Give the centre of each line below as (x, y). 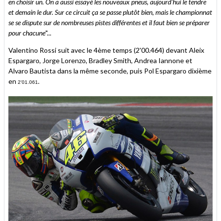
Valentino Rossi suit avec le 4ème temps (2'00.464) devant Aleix (106, 50)
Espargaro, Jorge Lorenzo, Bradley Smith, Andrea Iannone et (100, 61)
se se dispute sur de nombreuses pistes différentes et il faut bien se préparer (109, 23)
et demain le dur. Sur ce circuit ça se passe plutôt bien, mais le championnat (110, 12)
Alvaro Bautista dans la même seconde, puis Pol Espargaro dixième (110, 71)
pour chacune (27, 33)
